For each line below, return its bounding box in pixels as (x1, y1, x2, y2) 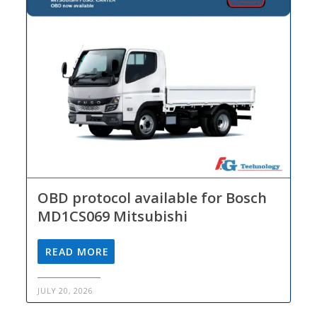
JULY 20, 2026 (38, 285, 94, 296)
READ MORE (45, 245, 110, 259)
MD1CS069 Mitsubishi (38, 207, 188, 226)
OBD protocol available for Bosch (38, 188, 267, 208)
